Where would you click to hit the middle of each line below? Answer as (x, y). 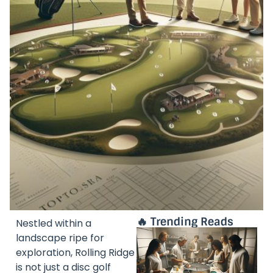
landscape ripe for (60, 238)
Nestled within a (54, 224)
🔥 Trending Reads (185, 222)
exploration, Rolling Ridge (75, 253)
